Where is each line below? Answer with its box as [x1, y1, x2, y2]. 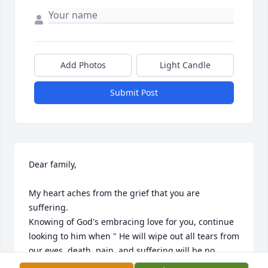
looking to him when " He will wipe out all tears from [29, 230, 239, 242]
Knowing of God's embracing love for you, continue [29, 216, 234, 228]
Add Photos [60, 59, 106, 71]
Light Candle [160, 59, 211, 71]
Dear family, [29, 159, 77, 170]
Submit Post [110, 87, 158, 99]
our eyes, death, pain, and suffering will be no [29, 245, 215, 257]
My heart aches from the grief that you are [29, 187, 200, 199]
